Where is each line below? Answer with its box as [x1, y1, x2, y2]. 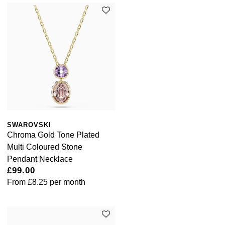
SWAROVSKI [7, 121, 51, 129]
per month [48, 178, 85, 187]
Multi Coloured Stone [7, 143, 82, 152]
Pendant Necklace [7, 155, 73, 164]
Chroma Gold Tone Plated [7, 131, 99, 140]
